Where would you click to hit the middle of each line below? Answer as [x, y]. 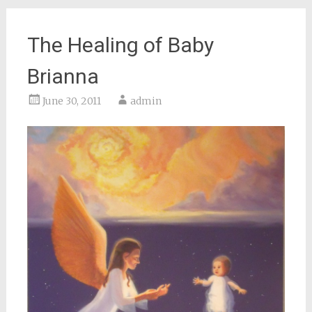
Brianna [63, 76]
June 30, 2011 [71, 101]
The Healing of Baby [120, 45]
